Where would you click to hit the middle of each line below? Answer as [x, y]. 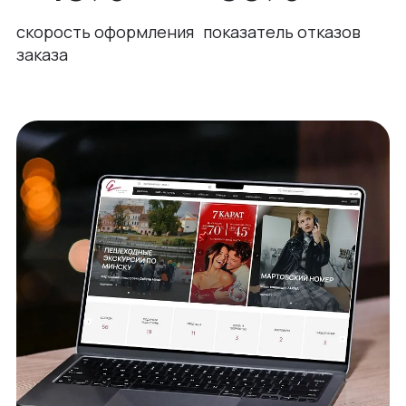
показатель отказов [282, 31]
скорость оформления [105, 31]
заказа [42, 54]
